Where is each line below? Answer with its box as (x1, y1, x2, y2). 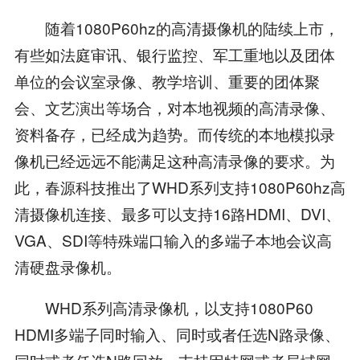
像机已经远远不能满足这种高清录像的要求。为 (14, 149, 335, 171)
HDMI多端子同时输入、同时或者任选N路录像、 (14, 322, 340, 345)
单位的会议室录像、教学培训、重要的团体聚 (14, 69, 320, 92)
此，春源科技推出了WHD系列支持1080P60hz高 (14, 175, 346, 198)
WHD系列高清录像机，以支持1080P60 (14, 296, 313, 318)
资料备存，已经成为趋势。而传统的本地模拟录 (14, 122, 335, 145)
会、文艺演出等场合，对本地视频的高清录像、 (14, 96, 335, 118)
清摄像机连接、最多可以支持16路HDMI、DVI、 (14, 202, 341, 224)
